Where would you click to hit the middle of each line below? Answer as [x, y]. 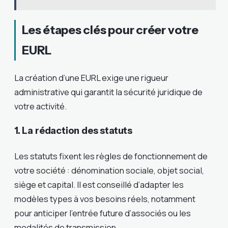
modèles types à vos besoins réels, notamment [105, 199]
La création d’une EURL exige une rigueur [91, 77]
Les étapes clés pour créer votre [110, 30]
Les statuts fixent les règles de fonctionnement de [111, 156]
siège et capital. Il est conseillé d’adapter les [99, 185]
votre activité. [40, 106]
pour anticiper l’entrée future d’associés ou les [103, 213]
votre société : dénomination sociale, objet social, [109, 170]
